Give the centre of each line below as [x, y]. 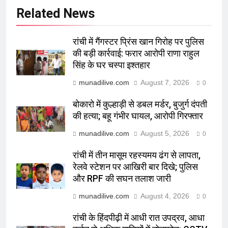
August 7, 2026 [165, 83]
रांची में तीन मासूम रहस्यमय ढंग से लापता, [137, 155]
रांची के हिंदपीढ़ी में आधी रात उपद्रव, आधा [139, 218]
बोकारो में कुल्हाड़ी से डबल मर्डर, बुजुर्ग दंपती [140, 105]
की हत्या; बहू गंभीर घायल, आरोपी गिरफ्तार [138, 116]
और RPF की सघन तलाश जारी [122, 179]
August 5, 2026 [165, 134]
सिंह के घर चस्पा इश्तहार [111, 65]
